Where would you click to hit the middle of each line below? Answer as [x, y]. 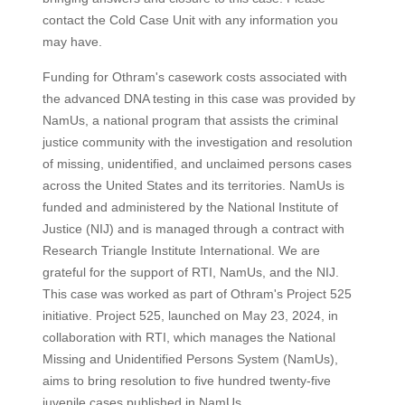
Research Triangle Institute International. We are [181, 250]
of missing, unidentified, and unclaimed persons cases [197, 164]
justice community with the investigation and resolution [197, 142]
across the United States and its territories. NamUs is [193, 185]
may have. [72, 42]
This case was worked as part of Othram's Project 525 [197, 294]
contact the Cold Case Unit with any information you [190, 20]
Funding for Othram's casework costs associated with [194, 77]
